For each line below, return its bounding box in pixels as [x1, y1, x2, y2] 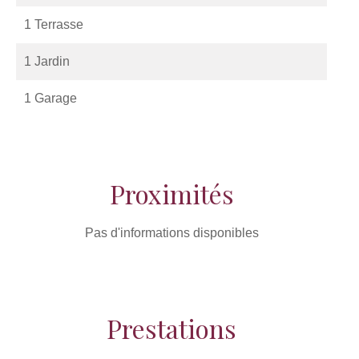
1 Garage [24, 91, 77, 105]
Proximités [109, 176, 234, 211]
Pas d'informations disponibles [84, 226, 259, 240]
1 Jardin [24, 54, 70, 68]
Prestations [107, 311, 236, 345]
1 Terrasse [24, 18, 83, 31]
